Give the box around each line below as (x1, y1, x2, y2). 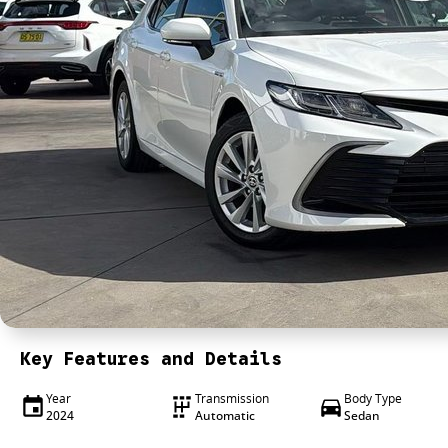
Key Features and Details (20, 348, 282, 370)
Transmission (194, 390, 269, 407)
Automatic (194, 407, 255, 424)
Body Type (343, 390, 402, 407)
